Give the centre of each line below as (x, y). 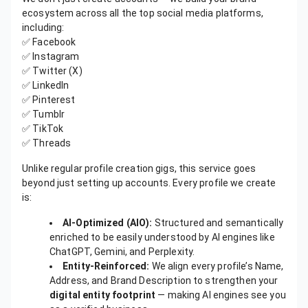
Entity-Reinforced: (106, 266)
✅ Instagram (51, 57)
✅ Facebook (49, 42)
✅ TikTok (43, 129)
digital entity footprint (103, 295)
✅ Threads (47, 143)
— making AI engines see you (221, 295)
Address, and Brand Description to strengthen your (164, 281)
